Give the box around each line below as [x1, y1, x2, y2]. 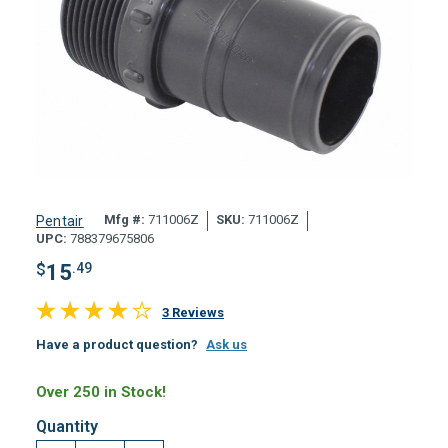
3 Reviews [161, 304, 224, 320]
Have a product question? [35, 336, 198, 352]
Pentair [35, 212, 84, 229]
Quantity [35, 417, 98, 436]
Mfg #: [103, 212, 145, 228]
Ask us [205, 336, 247, 352]
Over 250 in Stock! [35, 382, 166, 401]
